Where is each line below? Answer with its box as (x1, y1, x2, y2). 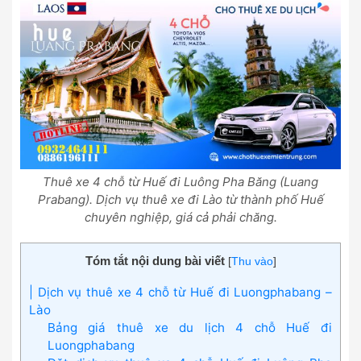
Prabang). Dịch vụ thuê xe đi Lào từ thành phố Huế (37, 192, 324, 208)
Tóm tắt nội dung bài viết (85, 254, 225, 268)
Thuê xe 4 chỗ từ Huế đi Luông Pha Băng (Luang (43, 174, 318, 190)
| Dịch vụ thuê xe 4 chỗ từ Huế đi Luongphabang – (29, 284, 332, 300)
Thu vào (230, 255, 273, 268)
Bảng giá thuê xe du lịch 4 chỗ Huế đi (47, 319, 332, 335)
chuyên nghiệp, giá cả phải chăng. (84, 210, 277, 226)
